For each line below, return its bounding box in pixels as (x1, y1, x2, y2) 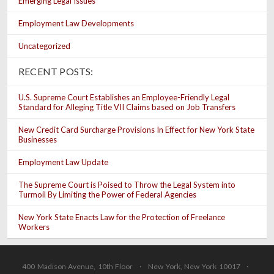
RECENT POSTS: (18, 65, 94, 77)
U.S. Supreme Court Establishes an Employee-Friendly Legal (18, 92, 229, 102)
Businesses (18, 134, 57, 144)
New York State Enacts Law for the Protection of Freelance (18, 212, 225, 222)
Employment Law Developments (18, 18, 134, 28)
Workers (18, 221, 50, 232)
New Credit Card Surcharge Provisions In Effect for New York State (18, 124, 254, 135)
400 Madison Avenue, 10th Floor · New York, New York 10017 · (22, 261, 252, 271)
